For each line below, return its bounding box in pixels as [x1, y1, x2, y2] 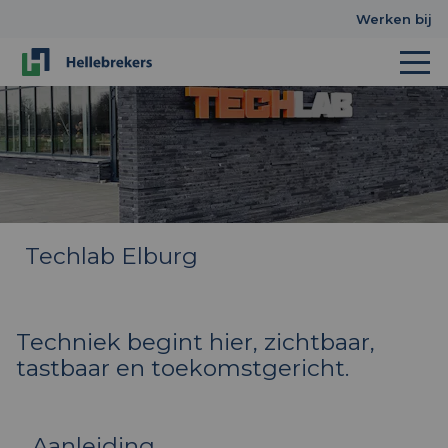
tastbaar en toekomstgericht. [16, 354, 349, 382]
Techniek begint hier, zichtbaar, [16, 328, 375, 356]
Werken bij [356, 11, 432, 27]
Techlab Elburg [25, 242, 198, 270]
